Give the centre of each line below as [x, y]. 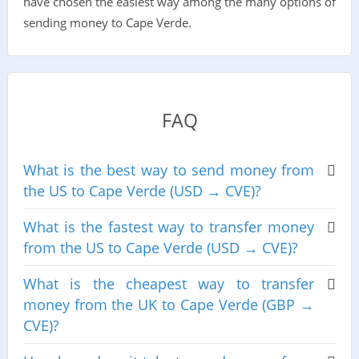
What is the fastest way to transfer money [169, 227]
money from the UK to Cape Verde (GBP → [169, 305]
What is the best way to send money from [169, 170]
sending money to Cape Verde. [107, 22]
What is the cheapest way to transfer [169, 284]
